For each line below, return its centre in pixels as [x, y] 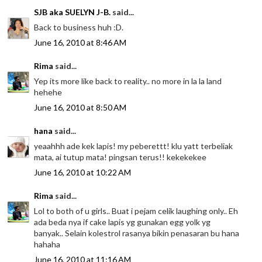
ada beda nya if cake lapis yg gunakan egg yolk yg [123, 222]
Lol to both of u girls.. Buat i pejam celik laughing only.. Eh [136, 211]
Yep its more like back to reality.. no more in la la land [128, 81]
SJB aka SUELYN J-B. [73, 12]
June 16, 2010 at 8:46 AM [80, 43]
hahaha [47, 244]
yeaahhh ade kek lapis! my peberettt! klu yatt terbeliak [134, 146]
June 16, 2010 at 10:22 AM [83, 173]
